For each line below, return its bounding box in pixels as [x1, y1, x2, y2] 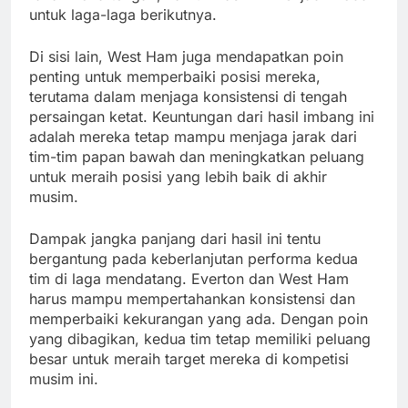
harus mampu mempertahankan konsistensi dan [29, 290, 355, 309]
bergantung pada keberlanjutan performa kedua [29, 250, 358, 269]
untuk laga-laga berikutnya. [29, 5, 217, 25]
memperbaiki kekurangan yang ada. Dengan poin [29, 310, 368, 329]
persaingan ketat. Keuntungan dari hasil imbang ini [29, 107, 374, 127]
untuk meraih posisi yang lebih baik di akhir [29, 168, 327, 187]
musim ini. [29, 370, 98, 389]
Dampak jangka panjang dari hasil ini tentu [29, 229, 321, 249]
